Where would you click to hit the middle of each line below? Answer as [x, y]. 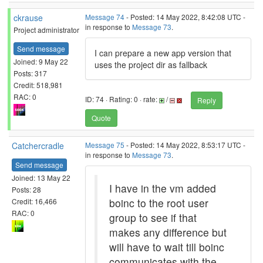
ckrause [28, 18]
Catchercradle [38, 146]
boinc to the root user [159, 203]
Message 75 [105, 145]
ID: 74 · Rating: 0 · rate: [122, 99]
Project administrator [46, 30]
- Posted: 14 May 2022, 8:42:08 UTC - [185, 17]
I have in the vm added [163, 188]
